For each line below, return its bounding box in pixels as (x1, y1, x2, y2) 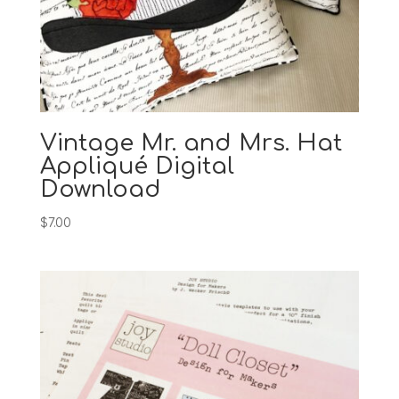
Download (39, 176, 161, 203)
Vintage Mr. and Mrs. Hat (39, 130, 342, 157)
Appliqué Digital (39, 153, 234, 180)
